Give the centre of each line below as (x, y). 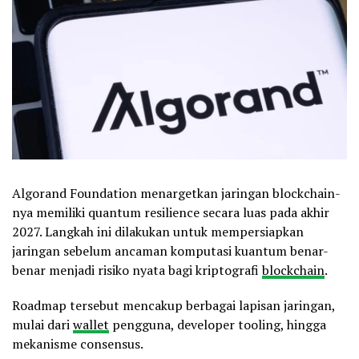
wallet (91, 324)
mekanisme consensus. (78, 343)
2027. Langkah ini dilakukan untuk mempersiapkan (158, 231)
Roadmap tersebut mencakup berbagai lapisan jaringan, (173, 305)
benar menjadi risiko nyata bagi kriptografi (137, 270)
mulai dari (42, 324)
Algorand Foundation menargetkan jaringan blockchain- (176, 193)
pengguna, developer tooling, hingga (218, 324)
